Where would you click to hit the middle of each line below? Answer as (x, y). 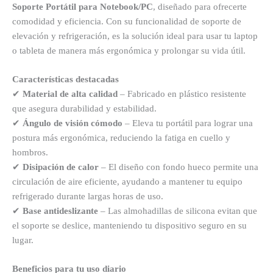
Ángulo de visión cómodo (73, 123)
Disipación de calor (61, 167)
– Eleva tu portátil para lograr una (188, 123)
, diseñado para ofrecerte (200, 6)
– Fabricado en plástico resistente (182, 94)
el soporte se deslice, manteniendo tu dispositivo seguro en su (129, 226)
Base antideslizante (60, 211)
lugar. (23, 240)
